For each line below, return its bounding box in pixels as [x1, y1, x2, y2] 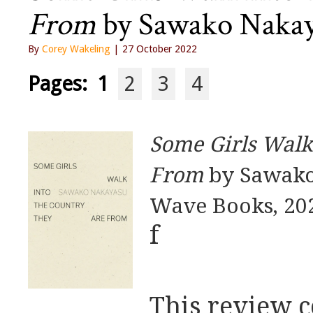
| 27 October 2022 [110, 43, 197, 55]
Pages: [28, 72, 97, 96]
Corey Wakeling [42, 43, 110, 55]
